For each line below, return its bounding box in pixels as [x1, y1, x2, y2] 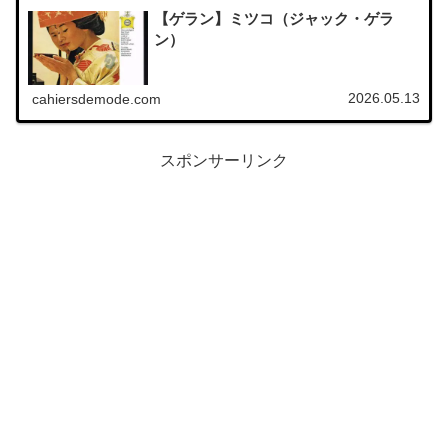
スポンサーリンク [160, 152, 288, 170]
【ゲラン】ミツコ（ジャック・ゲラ [154, 9, 395, 27]
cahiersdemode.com [32, 91, 162, 108]
